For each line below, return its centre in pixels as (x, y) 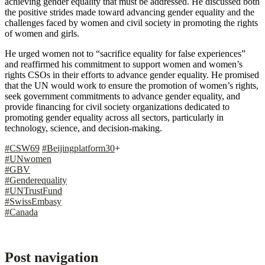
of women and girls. (42, 34)
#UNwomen (28, 159)
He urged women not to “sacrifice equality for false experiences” (125, 54)
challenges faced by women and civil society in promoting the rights (131, 23)
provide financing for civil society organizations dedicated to (117, 107)
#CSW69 (22, 148)
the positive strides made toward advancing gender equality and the (130, 12)
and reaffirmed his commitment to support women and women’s (124, 64)
